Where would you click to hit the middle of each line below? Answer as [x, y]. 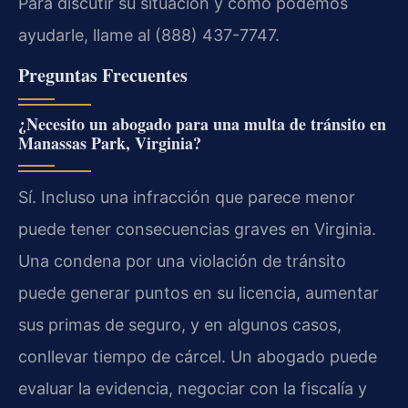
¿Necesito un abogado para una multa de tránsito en [202, 123]
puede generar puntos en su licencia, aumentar [199, 292]
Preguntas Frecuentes [103, 75]
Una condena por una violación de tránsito [182, 260]
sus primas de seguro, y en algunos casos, [180, 324]
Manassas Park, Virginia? [110, 143]
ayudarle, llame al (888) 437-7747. [149, 35]
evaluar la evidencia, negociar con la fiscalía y [193, 388]
